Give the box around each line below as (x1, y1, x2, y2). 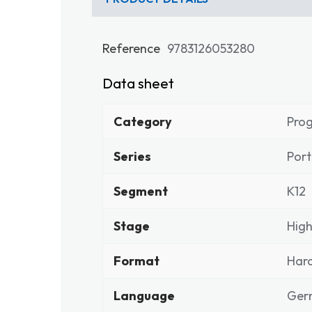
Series (114, 148, 151, 164)
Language (114, 288, 175, 304)
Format (114, 253, 159, 269)
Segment (114, 183, 168, 199)
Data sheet (102, 75, 174, 92)
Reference (102, 40, 160, 56)
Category (114, 114, 172, 130)
